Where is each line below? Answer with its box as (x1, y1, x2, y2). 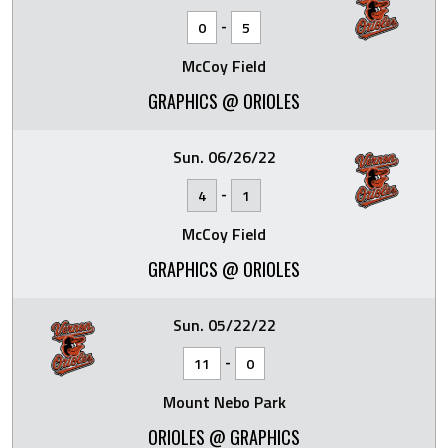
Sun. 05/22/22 (172, 313, 276, 337)
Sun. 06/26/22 (172, 145, 276, 169)
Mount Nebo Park (162, 390, 286, 414)
